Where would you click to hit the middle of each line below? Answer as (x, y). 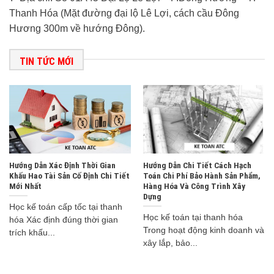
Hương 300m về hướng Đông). (77, 28)
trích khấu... (32, 233)
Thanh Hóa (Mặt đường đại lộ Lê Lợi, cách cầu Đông (124, 13)
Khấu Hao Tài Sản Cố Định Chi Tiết (69, 175)
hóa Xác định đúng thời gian (63, 220)
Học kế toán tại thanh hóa (193, 218)
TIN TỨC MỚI (46, 61)
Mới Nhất (25, 186)
